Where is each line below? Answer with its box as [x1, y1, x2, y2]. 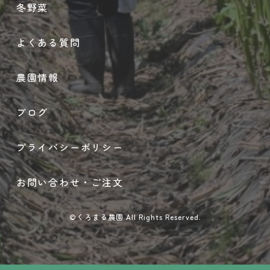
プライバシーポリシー [16, 139, 124, 154]
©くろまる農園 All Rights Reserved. [69, 211, 201, 222]
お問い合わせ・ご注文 [16, 174, 124, 189]
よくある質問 [16, 34, 81, 49]
